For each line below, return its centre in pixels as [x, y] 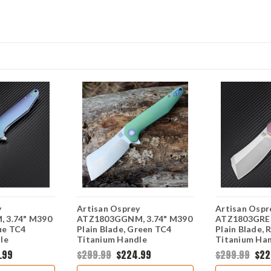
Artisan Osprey [109, 208]
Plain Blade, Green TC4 [124, 229]
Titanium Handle [112, 239]
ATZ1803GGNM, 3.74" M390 [135, 218]
